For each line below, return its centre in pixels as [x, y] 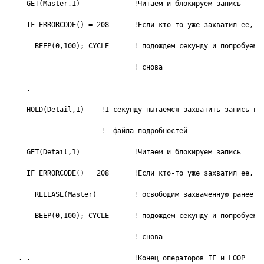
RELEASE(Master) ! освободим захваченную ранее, [134, 195]
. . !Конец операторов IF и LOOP [128, 258]
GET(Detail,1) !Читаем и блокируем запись [126, 152]
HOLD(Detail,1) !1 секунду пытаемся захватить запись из [136, 110]
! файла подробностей [43, 131]
